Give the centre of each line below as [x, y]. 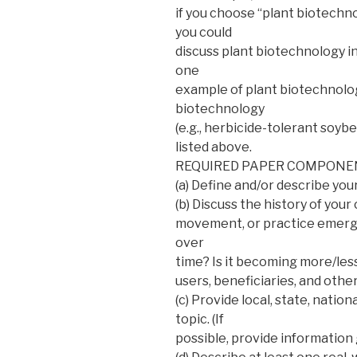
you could [204, 32]
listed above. [214, 147]
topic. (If [200, 319]
